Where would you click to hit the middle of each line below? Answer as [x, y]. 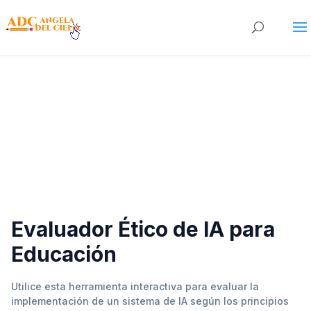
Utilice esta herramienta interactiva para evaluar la [135, 286]
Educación [64, 254]
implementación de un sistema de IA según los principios [150, 301]
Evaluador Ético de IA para [143, 229]
